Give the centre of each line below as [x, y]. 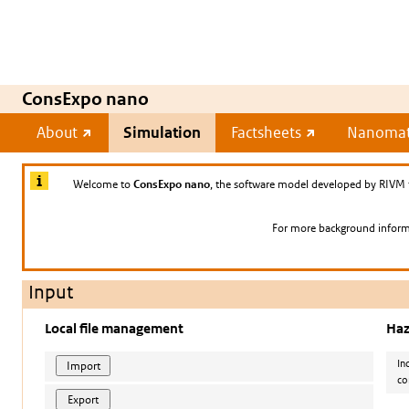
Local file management [114, 328]
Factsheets [267, 132]
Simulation [163, 132]
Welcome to [103, 184]
